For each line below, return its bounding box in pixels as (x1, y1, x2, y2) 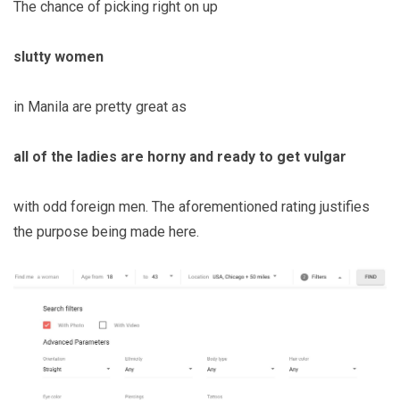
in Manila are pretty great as (13, 97, 187, 115)
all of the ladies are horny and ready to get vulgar (13, 147, 346, 165)
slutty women (13, 47, 104, 65)
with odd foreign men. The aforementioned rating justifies (13, 197, 370, 215)
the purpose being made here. (13, 222, 199, 240)
